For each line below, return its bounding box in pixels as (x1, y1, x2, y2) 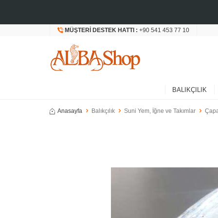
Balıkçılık (91, 108, 115, 114)
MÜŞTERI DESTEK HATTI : (65, 27, 139, 34)
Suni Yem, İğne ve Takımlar (124, 108, 196, 114)
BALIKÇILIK (172, 86, 207, 93)
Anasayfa (57, 108, 82, 114)
